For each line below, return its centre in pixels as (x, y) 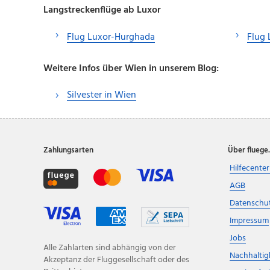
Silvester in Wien (102, 95)
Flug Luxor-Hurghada (111, 38)
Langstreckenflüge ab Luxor (102, 11)
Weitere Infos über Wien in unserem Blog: (131, 68)
